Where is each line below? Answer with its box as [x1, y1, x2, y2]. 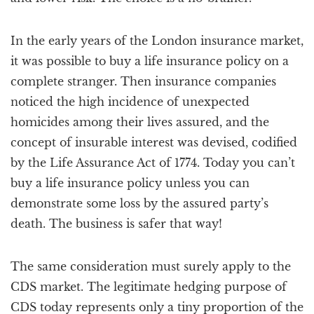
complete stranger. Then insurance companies [11, 74, 276, 88]
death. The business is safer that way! [11, 217, 222, 231]
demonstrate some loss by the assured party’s [11, 196, 268, 210]
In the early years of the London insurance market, [11, 34, 303, 48]
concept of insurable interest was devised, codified [11, 135, 297, 149]
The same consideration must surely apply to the [11, 259, 291, 273]
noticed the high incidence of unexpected [11, 95, 250, 109]
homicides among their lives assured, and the [11, 115, 269, 129]
